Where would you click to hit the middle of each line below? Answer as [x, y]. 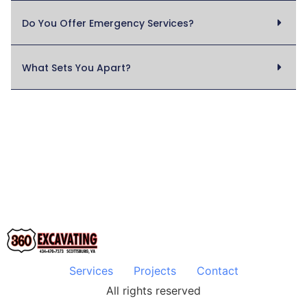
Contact [217, 271]
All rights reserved [153, 291]
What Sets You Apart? [76, 68]
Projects [155, 271]
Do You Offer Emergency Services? [108, 24]
